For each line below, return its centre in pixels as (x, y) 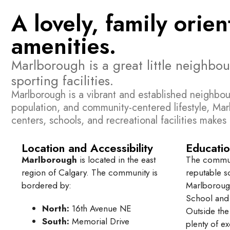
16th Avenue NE (100, 209)
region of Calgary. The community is (90, 173)
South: (56, 222)
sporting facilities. (62, 81)
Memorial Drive (99, 222)
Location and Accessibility (87, 148)
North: (56, 209)
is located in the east (116, 160)
